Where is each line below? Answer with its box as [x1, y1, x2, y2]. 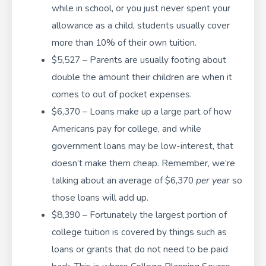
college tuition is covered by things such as [51, 225, 227, 238]
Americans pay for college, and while [51, 122, 201, 135]
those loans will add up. [51, 191, 148, 204]
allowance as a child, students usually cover [51, 18, 230, 31]
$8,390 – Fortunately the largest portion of [51, 208, 227, 221]
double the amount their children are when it [51, 70, 232, 83]
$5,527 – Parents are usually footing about [51, 53, 226, 66]
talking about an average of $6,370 [51, 173, 196, 186]
